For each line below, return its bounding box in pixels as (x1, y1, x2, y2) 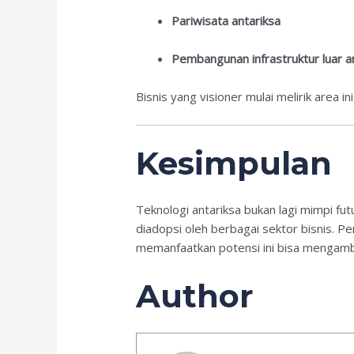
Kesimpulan (136, 144, 333, 183)
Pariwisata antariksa (171, 12, 281, 28)
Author (136, 277, 254, 316)
